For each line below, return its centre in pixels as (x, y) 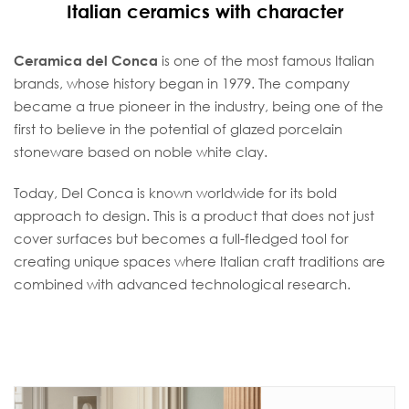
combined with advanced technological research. (182, 284)
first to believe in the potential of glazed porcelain (178, 129)
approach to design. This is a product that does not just (194, 215)
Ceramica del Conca (86, 60)
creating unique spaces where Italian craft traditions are (199, 261)
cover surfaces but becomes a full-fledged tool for (181, 238)
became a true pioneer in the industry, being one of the (199, 106)
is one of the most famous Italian (266, 60)
